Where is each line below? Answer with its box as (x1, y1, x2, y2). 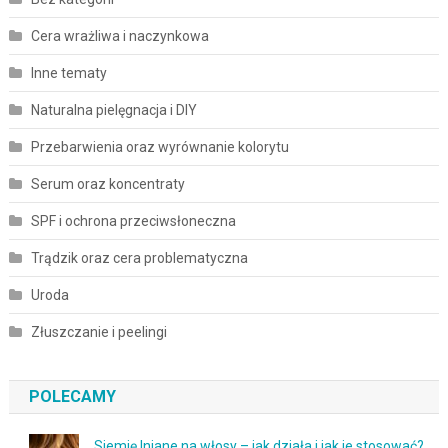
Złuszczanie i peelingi (30, 323, 167, 340)
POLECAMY (28, 386, 116, 406)
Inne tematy (30, 64, 107, 81)
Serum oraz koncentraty (30, 175, 185, 192)
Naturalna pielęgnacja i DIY (30, 101, 197, 118)
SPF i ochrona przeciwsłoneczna (30, 212, 236, 229)
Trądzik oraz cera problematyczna (30, 249, 248, 266)
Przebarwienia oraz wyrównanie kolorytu (30, 138, 289, 155)
